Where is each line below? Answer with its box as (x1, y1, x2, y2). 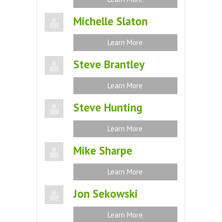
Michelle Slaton (73, 14, 148, 28)
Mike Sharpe (73, 143, 132, 158)
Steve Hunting (73, 100, 142, 114)
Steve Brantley (73, 57, 145, 71)
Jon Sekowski (73, 186, 138, 201)
